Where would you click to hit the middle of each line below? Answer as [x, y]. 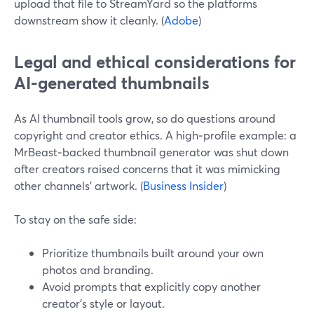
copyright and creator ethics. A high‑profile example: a [155, 135]
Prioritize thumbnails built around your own [153, 253]
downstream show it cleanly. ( [89, 20]
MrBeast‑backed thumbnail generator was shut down [151, 152]
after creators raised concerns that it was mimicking [147, 169]
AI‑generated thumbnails [112, 83]
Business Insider [183, 185]
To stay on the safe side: [75, 219]
